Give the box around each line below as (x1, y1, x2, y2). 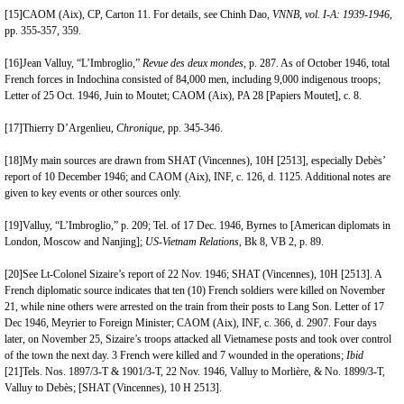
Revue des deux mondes (142, 57, 243, 69)
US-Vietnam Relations (145, 235, 239, 248)
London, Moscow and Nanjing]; (5, 235, 145, 248)
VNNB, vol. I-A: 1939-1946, (272, 8, 392, 21)
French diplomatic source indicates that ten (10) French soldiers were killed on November (5, 284, 385, 297)
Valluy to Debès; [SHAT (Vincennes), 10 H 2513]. (5, 381, 222, 394)
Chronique (116, 122, 162, 134)
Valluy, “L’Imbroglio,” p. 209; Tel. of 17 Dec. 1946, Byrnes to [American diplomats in (23, 219, 390, 232)
